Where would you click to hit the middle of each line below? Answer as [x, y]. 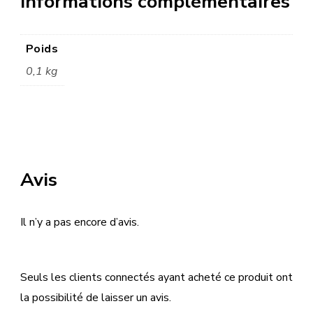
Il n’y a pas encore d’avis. [80, 223]
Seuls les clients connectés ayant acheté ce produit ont [156, 278]
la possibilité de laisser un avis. [96, 298]
